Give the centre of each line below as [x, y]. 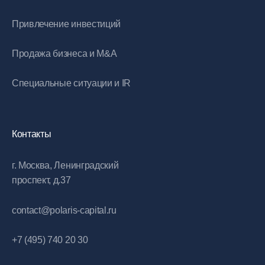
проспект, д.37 [41, 180]
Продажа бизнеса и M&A [64, 54]
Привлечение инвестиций [66, 24]
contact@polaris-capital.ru [64, 210]
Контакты [32, 134]
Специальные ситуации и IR [71, 83]
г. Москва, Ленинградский [65, 165]
